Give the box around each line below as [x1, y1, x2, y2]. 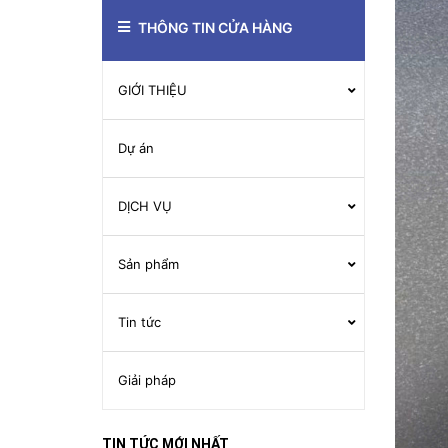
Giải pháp [118, 372, 176, 388]
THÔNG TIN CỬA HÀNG [138, 19, 293, 36]
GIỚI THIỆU [118, 82, 187, 98]
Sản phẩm [118, 256, 179, 272]
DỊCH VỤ [118, 198, 172, 214]
